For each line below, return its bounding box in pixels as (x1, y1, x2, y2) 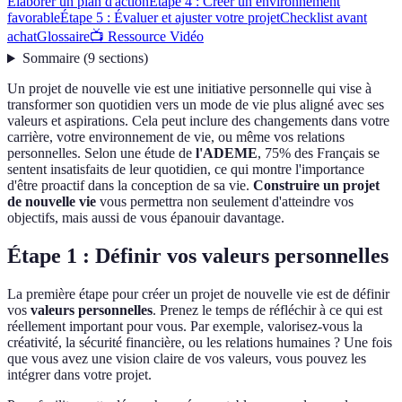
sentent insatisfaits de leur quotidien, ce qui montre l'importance (7, 162, 364, 178)
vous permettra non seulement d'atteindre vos (96, 194, 354, 210)
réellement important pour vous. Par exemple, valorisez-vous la (7, 319, 363, 335)
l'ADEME (196, 145, 258, 162)
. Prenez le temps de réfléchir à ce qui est (153, 302, 382, 319)
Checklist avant (280, 10, 367, 26)
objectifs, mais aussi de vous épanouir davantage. (7, 210, 284, 226)
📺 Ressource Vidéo (90, 29, 204, 45)
